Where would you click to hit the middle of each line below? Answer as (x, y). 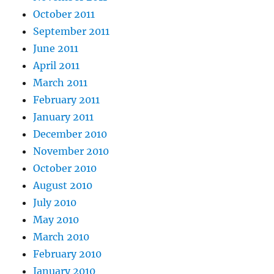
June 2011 (56, 49)
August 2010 (63, 186)
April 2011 (57, 66)
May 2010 (56, 220)
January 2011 (64, 117)
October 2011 (64, 14)
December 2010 (70, 134)
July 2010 (55, 203)
